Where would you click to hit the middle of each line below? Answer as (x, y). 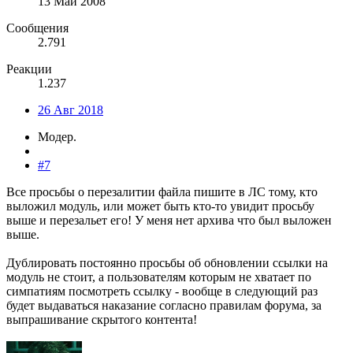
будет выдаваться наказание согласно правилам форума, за (164, 305)
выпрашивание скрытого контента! (102, 319)
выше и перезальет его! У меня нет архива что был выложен (169, 220)
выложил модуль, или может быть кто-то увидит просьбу (160, 206)
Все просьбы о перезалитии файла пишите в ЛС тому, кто (162, 191)
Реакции (29, 69)
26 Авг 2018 (71, 110)
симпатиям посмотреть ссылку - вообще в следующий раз (162, 291)
